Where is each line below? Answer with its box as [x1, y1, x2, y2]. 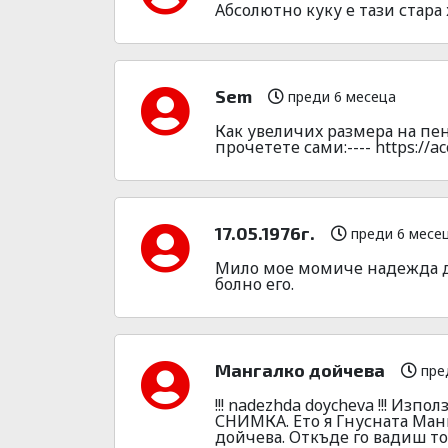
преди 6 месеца [284, 87, 396, 107]
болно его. [215, 272, 294, 295]
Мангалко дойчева [215, 358, 385, 381]
